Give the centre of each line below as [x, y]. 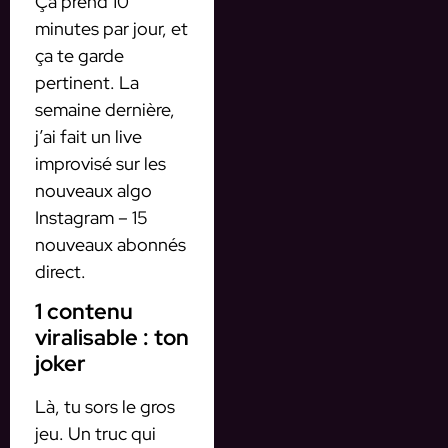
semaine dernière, [105, 109]
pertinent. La [87, 82]
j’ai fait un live [88, 136]
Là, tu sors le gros [105, 407]
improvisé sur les [100, 163]
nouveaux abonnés [110, 244]
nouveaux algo [93, 190]
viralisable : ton [112, 338]
